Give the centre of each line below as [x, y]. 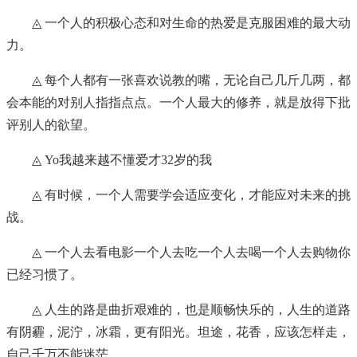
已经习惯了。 [45, 275]
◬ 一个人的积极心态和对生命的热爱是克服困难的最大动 [191, 23]
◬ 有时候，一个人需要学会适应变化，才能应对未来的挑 [191, 195]
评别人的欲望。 [51, 125]
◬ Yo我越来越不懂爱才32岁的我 [122, 160]
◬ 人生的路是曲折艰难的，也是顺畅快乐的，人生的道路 [191, 310]
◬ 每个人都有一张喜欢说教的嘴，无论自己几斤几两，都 [191, 80]
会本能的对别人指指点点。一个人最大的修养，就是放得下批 [178, 103]
